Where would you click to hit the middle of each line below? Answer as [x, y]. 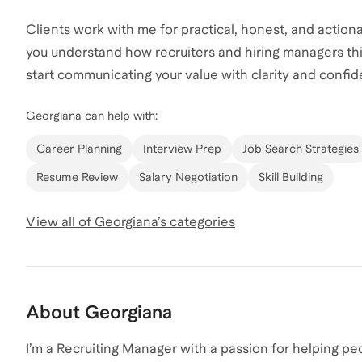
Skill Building [291, 177]
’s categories [196, 221]
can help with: [120, 115]
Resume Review [77, 177]
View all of [60, 221]
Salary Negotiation [188, 177]
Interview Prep [182, 148]
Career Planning [79, 148]
